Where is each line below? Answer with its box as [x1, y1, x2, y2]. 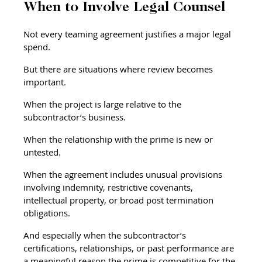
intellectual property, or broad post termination [23, 194, 216, 206]
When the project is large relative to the [23, 98, 184, 110]
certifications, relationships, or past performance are [23, 242, 237, 254]
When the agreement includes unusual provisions [23, 168, 225, 180]
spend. [23, 40, 51, 53]
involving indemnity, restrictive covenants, [23, 181, 196, 193]
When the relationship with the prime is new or [23, 133, 216, 145]
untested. [23, 146, 61, 158]
